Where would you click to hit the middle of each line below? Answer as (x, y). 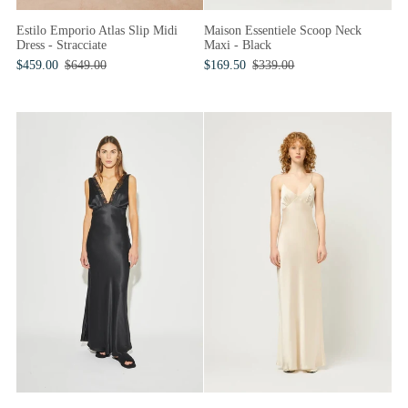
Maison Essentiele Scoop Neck (283, 30)
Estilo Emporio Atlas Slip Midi (97, 30)
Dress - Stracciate (61, 45)
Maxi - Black (238, 45)
